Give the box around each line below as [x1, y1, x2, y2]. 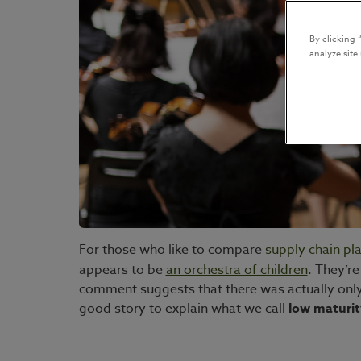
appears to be [78, 259, 166, 280]
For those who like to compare [78, 239, 265, 259]
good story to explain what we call [78, 298, 288, 318]
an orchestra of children [165, 259, 308, 280]
